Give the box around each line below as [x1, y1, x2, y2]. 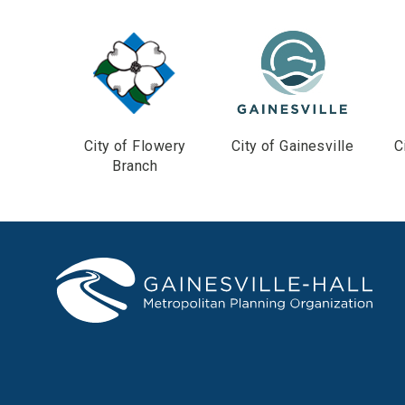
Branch [112, 157, 157, 175]
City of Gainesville [231, 137, 354, 155]
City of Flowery [83, 137, 186, 155]
